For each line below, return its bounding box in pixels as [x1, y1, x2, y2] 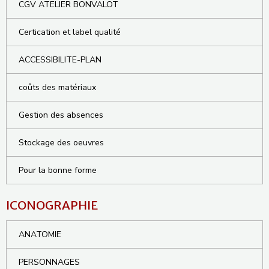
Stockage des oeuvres [19, 137, 104, 149]
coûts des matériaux [19, 82, 96, 94]
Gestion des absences [19, 109, 103, 121]
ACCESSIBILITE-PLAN [19, 54, 101, 66]
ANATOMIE [19, 229, 61, 241]
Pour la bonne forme [19, 165, 97, 177]
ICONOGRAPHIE [6, 198, 98, 213]
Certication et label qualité [19, 26, 121, 38]
